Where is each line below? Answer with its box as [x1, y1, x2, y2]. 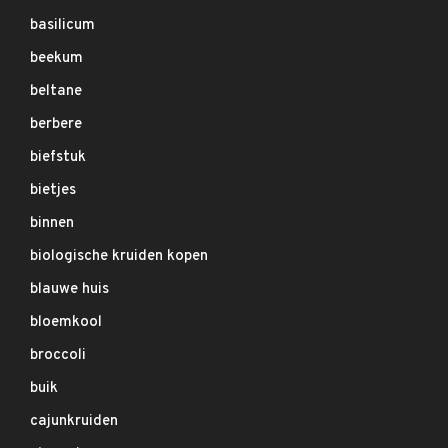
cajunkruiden [30, 412, 118, 431]
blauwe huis [30, 280, 109, 299]
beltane [30, 82, 82, 101]
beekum [30, 49, 83, 68]
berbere [30, 115, 82, 134]
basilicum [30, 16, 95, 35]
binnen [30, 214, 74, 233]
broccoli [30, 346, 86, 365]
